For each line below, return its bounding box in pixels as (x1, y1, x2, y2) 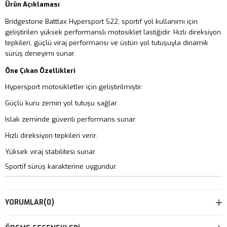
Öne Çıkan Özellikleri (5, 66, 75, 75)
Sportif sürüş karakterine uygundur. (5, 162, 117, 171)
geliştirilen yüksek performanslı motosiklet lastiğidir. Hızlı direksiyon (5, 27, 221, 36)
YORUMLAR (5, 197, 44, 207)
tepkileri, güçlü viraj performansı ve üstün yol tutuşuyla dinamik (5, 38, 208, 47)
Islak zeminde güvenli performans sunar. (5, 115, 136, 124)
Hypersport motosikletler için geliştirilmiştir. (5, 82, 142, 91)
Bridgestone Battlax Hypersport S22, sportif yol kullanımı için (5, 17, 198, 26)
